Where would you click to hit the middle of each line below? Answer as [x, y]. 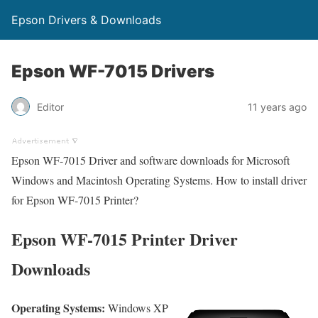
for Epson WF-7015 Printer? [75, 200]
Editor [50, 106]
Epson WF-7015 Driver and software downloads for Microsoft [150, 160]
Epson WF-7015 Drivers [113, 71]
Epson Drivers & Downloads [86, 20]
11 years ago [277, 106]
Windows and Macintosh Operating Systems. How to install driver [159, 180]
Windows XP [137, 307]
